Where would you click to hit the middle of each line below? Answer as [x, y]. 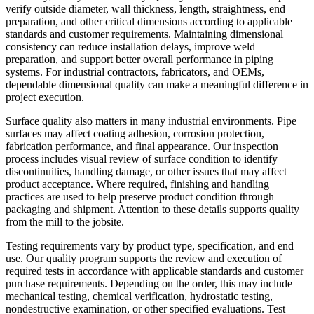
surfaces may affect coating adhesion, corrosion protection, [135, 133]
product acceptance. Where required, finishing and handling [137, 184]
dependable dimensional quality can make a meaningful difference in [157, 84]
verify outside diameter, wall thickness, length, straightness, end [145, 8]
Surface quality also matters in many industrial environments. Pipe [151, 121]
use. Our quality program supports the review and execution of [144, 258]
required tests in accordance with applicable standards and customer [155, 271]
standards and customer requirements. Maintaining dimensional [144, 34]
